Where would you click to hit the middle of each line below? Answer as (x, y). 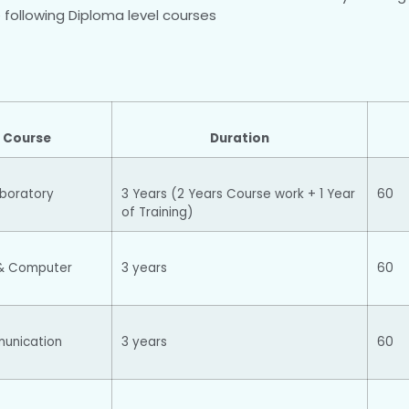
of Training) (157, 213)
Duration (240, 139)
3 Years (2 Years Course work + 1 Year (238, 194)
